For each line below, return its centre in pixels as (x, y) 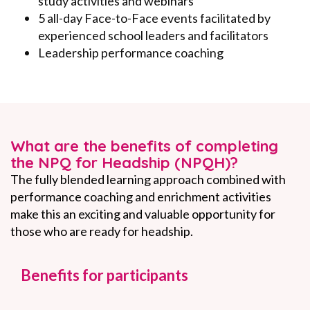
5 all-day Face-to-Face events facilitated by (154, 18)
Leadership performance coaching (131, 52)
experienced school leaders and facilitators (153, 35)
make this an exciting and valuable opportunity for (143, 213)
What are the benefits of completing (144, 146)
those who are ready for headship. (102, 231)
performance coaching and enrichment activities (141, 196)
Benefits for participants (104, 275)
